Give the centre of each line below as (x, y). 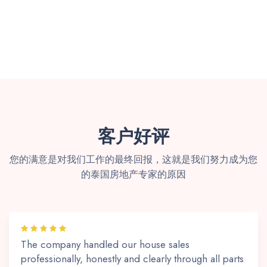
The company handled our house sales (105, 244)
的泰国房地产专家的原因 (133, 174)
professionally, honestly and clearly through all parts (132, 258)
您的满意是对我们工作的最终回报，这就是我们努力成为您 (133, 159)
